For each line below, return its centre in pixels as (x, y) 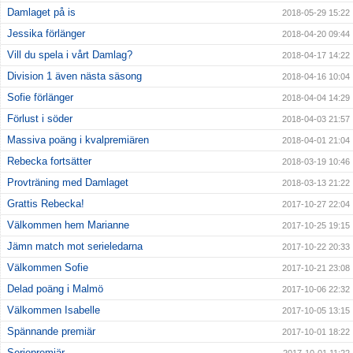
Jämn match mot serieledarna (75, 247)
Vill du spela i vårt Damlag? (70, 55)
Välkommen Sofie (48, 268)
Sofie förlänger (40, 98)
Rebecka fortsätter (49, 162)
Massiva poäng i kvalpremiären (78, 140)
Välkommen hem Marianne (68, 225)
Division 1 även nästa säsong (74, 76)
